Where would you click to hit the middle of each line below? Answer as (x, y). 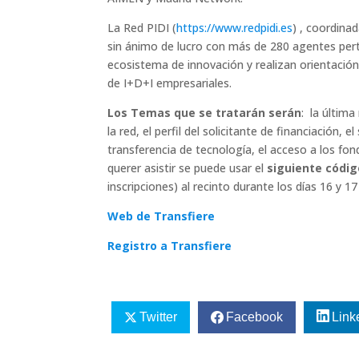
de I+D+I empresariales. (170, 83)
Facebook (255, 317)
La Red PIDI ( (142, 28)
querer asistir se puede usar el (188, 168)
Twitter (159, 317)
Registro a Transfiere (170, 246)
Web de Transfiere (161, 216)
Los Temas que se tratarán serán (205, 113)
